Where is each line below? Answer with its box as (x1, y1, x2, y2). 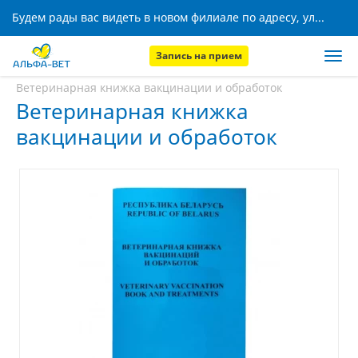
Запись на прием (156, 49, 242, 62)
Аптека (76, 62, 114, 77)
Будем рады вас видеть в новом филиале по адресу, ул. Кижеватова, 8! (315, 10, 324, 25)
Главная (16, 62, 61, 77)
